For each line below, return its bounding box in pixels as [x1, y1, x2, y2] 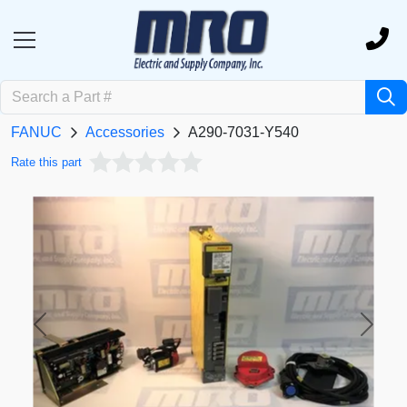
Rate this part [11, 155, 82, 170]
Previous [38, 325, 96, 342]
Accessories [85, 124, 164, 141]
